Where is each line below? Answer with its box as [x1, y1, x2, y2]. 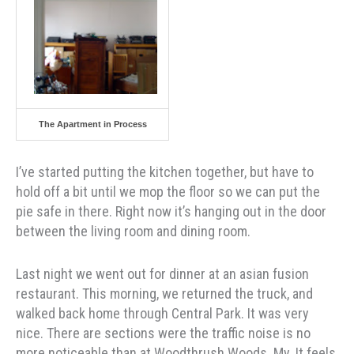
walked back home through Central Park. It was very [16, 304, 309, 322]
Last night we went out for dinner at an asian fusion [16, 265, 309, 282]
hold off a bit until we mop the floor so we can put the [16, 183, 320, 200]
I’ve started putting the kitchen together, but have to [16, 163, 314, 180]
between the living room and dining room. [16, 222, 250, 239]
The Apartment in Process [38, 119, 147, 129]
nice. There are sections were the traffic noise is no [16, 324, 311, 341]
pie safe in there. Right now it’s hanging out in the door [16, 202, 326, 220]
